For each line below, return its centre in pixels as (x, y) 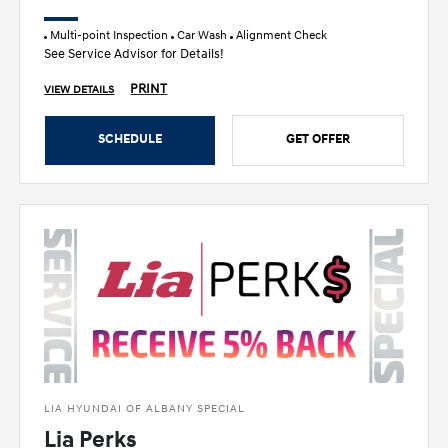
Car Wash (202, 35)
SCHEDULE (130, 138)
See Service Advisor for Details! (134, 53)
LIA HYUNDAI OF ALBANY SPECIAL (145, 409)
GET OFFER (317, 138)
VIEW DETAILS (79, 89)
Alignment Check (280, 35)
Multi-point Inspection (109, 35)
